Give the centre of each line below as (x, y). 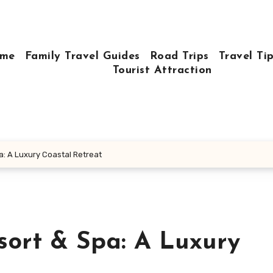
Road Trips (179, 56)
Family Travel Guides (82, 56)
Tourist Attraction (162, 70)
